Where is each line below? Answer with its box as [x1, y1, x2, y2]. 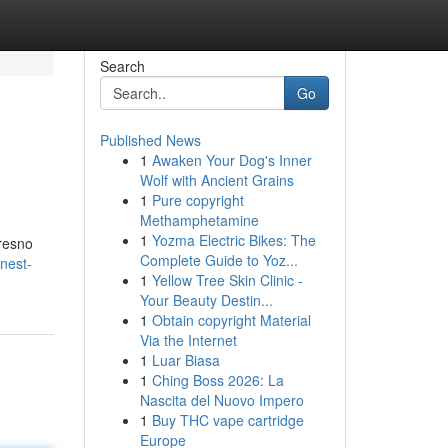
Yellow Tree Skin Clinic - [151, 270, 303, 290]
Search [99, 56, 145, 76]
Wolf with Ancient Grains [139, 170, 294, 190]
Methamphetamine [139, 210, 259, 230]
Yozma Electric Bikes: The [151, 230, 316, 250]
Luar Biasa [151, 350, 220, 370]
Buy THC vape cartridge [151, 410, 304, 430]
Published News [99, 130, 201, 150]
